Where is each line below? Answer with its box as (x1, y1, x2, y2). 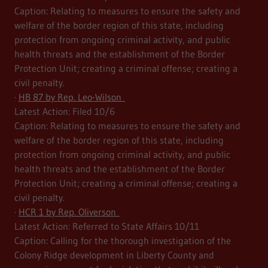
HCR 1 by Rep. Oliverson (19, 206, 120, 218)
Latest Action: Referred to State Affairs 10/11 (14, 220, 203, 233)
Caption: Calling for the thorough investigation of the (14, 234, 231, 247)
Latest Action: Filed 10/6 (14, 105, 115, 118)
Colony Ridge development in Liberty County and (14, 249, 214, 261)
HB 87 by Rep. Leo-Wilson (19, 91, 125, 103)
